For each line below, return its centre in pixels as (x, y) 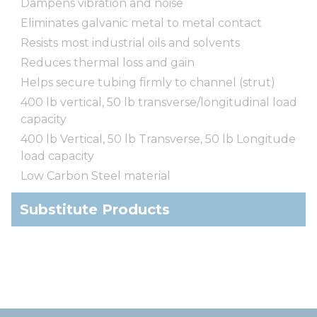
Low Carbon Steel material (96, 175)
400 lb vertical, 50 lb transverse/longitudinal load (159, 102)
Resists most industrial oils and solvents (130, 42)
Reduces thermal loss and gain (108, 62)
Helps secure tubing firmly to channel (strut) (148, 82)
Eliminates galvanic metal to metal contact (141, 23)
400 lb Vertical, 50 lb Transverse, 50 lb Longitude (158, 139)
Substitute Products (95, 209)
